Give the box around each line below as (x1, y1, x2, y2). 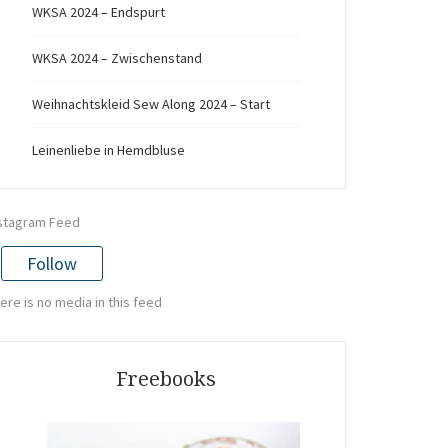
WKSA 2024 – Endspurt (32, 3, 165, 22)
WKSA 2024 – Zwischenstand (32, 49, 202, 68)
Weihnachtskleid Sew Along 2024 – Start (32, 95, 270, 114)
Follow (27, 251, 77, 275)
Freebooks (116, 366, 216, 391)
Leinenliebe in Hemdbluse (32, 141, 185, 160)
